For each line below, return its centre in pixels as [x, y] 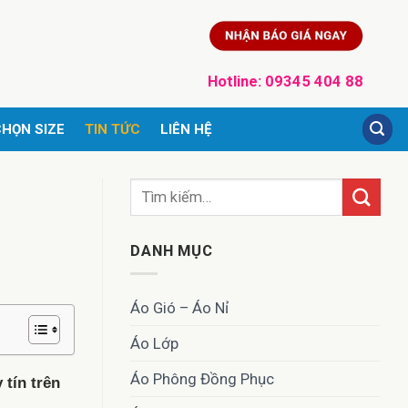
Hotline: [236, 82]
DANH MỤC [172, 251]
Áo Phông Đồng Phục [202, 379]
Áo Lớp [154, 344]
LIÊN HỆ [186, 129]
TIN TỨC [112, 129]
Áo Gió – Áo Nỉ [179, 308]
